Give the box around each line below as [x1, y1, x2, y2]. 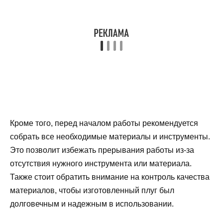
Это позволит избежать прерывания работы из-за [10, 145, 194, 154]
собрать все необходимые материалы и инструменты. [10, 132, 210, 141]
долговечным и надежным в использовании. [10, 199, 174, 208]
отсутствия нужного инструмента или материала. [10, 159, 192, 168]
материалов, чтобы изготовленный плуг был [10, 186, 174, 195]
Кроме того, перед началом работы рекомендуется [10, 118, 198, 127]
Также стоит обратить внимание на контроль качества [10, 172, 210, 181]
